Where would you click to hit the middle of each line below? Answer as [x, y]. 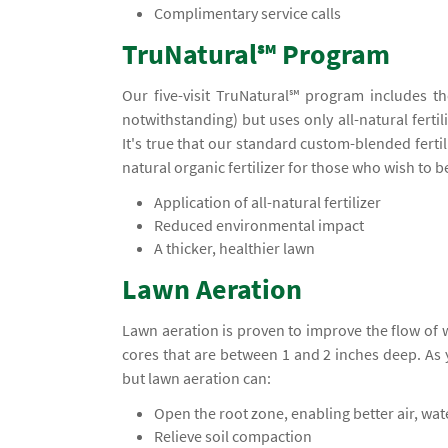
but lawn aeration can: [196, 378]
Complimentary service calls [248, 13]
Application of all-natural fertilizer [268, 202]
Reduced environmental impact [259, 225]
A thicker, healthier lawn [235, 248]
